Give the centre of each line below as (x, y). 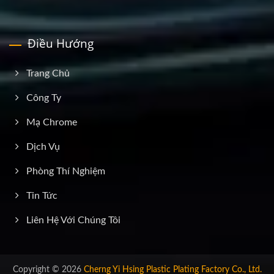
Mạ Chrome (52, 122)
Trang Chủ (48, 73)
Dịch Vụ (43, 146)
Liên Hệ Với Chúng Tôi (73, 220)
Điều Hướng (61, 43)
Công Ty (44, 98)
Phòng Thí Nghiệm (66, 171)
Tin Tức (42, 195)
